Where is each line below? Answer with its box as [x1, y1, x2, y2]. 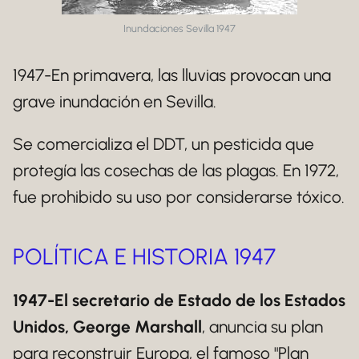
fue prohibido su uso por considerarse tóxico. [13, 187, 345, 207]
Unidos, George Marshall [13, 317, 202, 337]
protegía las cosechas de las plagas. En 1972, [13, 160, 339, 180]
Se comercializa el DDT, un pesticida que [13, 134, 314, 154]
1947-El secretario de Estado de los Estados [13, 290, 345, 310]
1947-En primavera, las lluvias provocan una [13, 65, 331, 85]
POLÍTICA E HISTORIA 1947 [13, 243, 276, 270]
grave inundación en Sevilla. [13, 91, 216, 111]
